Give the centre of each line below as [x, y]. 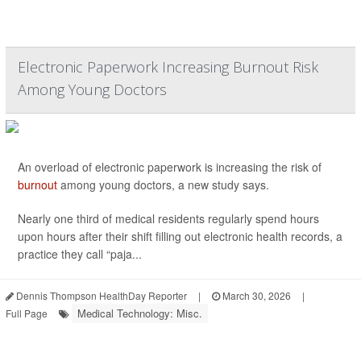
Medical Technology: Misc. [140, 313]
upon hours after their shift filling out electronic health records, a [180, 236]
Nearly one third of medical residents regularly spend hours [168, 218]
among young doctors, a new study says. [163, 185]
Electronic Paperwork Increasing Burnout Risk [168, 67]
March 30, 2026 [255, 295]
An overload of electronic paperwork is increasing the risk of [170, 167]
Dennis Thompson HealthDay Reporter [100, 295]
